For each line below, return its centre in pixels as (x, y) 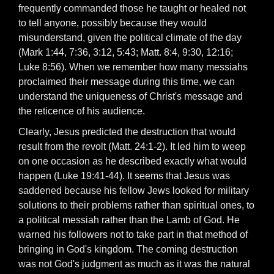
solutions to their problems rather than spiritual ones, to (136, 205)
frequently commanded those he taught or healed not (132, 8)
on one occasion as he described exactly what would (132, 161)
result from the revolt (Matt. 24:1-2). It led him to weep (132, 146)
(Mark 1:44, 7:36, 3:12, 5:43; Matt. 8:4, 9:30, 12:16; (126, 52)
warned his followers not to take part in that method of (133, 235)
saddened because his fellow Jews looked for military (134, 191)
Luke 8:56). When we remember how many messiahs (133, 67)
